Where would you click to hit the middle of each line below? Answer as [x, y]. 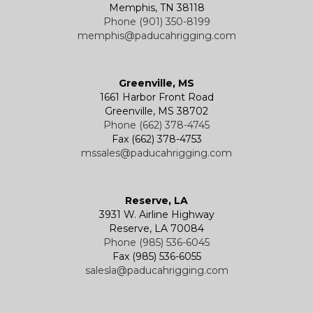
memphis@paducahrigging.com [156, 35]
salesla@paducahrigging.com [156, 270]
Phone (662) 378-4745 [156, 125]
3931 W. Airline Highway [156, 214]
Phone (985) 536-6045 [156, 242]
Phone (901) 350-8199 [156, 21]
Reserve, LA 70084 [156, 228]
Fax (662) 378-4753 [156, 139]
